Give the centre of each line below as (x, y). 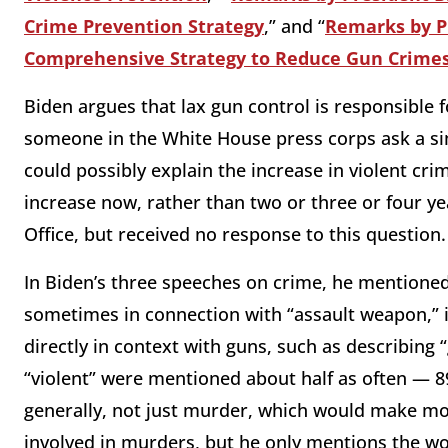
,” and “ (294, 26)
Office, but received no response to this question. (235, 234)
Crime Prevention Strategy (144, 26)
